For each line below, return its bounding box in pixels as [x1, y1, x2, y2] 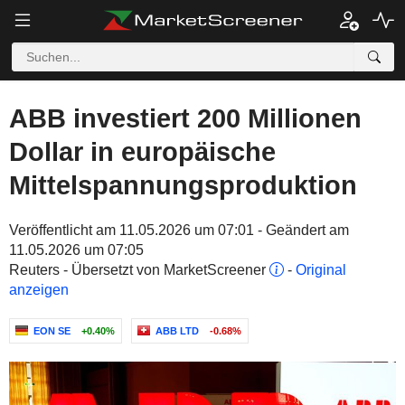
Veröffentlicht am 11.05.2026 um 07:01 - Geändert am [9, 222, 349, 238]
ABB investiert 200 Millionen [9, 104, 362, 133]
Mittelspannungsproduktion [9, 171, 357, 200]
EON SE [33, 325, 71, 336]
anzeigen [9, 282, 69, 297]
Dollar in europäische [9, 137, 276, 166]
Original [296, 262, 346, 278]
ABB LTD [155, 325, 199, 336]
